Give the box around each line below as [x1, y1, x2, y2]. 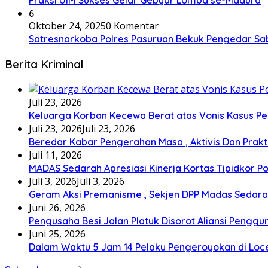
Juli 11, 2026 [29, 148, 82, 162]
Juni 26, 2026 [29, 200, 86, 214]
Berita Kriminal [5, 56, 83, 71]
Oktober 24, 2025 [29, 19, 106, 33]
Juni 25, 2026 [29, 227, 86, 240]
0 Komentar [106, 19, 159, 33]
